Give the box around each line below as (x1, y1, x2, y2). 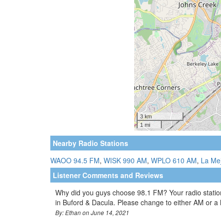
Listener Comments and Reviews (53, 170, 163, 180)
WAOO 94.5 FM (50, 155, 100, 165)
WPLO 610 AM (151, 155, 197, 165)
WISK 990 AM (104, 155, 147, 165)
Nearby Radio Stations (53, 138, 128, 148)
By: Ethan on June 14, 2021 (55, 208, 129, 217)
